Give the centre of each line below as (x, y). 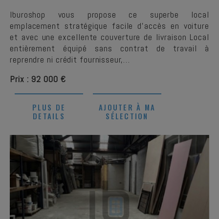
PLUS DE (49, 107)
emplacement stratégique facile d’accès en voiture (109, 26)
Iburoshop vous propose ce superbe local (109, 14)
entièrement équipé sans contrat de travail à (109, 48)
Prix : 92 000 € (38, 79)
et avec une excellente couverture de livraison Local (109, 37)
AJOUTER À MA (127, 107)
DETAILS (49, 116)
